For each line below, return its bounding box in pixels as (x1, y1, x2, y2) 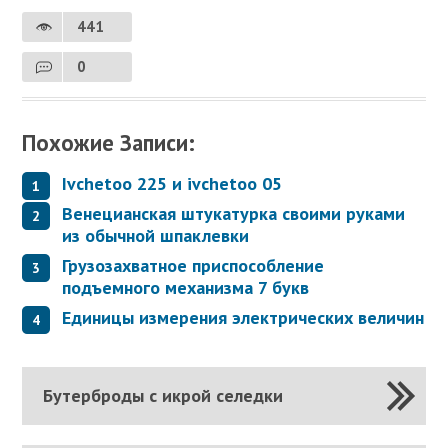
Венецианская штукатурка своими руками (62, 201, 406, 225)
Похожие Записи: (22, 128, 196, 158)
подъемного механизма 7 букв (62, 275, 310, 299)
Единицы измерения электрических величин (62, 305, 425, 329)
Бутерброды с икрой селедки (42, 383, 283, 407)
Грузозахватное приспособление (62, 253, 325, 277)
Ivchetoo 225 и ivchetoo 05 (62, 171, 283, 195)
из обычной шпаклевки (62, 223, 250, 247)
